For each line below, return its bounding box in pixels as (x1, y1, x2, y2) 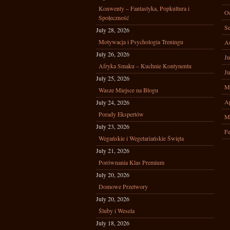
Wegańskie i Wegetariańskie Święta (99, 134, 184, 142)
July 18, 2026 (96, 219, 129, 227)
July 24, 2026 (96, 98, 129, 106)
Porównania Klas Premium (99, 158, 164, 166)
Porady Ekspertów (99, 110, 144, 118)
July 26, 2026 (96, 50, 129, 58)
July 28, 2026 (96, 26, 129, 34)
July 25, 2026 (96, 74, 129, 82)
